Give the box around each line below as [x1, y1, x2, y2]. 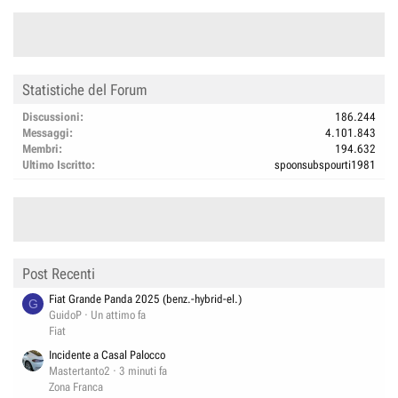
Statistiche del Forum [22, 80, 147, 99]
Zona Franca [49, 380, 103, 394]
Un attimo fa [91, 307, 146, 322]
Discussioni [22, 109, 80, 123]
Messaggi [22, 125, 69, 139]
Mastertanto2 [49, 364, 110, 378]
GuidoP [49, 307, 82, 322]
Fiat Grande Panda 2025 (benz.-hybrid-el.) [49, 291, 242, 306]
